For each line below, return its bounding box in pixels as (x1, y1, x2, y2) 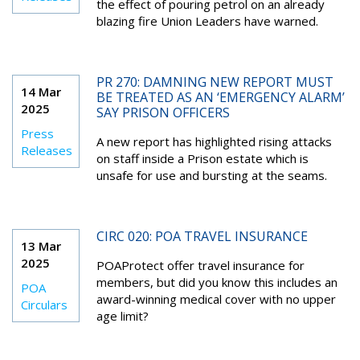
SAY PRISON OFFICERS (96, 104, 230, 121)
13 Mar (21, 238, 61, 254)
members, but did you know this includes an (96, 274, 337, 290)
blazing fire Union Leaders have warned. (96, 13, 321, 29)
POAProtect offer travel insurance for (96, 257, 305, 273)
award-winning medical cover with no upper (96, 291, 336, 307)
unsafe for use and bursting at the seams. (96, 167, 327, 183)
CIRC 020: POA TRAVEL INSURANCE (96, 227, 308, 245)
